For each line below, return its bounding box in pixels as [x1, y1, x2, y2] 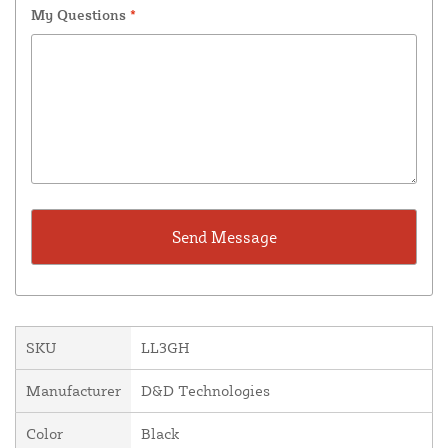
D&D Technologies [141, 380, 270, 400]
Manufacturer [26, 380, 121, 400]
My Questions [31, 5, 130, 23]
